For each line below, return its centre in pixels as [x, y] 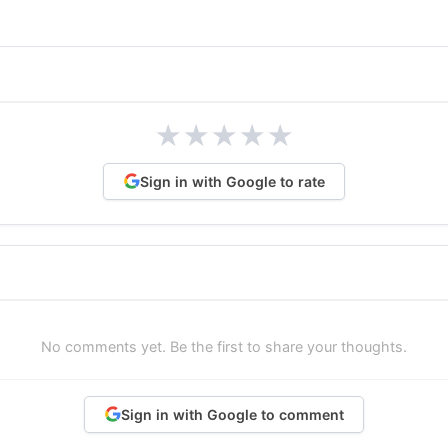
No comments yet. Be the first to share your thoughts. [224, 347]
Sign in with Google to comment [232, 414]
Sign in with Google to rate [232, 181]
